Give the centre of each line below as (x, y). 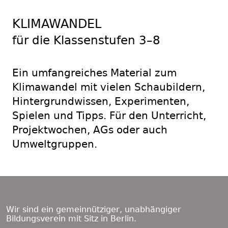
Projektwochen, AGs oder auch (90, 130)
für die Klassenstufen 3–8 (86, 40)
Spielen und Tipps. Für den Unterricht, (109, 116)
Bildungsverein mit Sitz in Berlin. (71, 219)
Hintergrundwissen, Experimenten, (101, 101)
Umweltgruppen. (55, 144)
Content (32, 195)
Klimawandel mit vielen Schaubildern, (109, 87)
